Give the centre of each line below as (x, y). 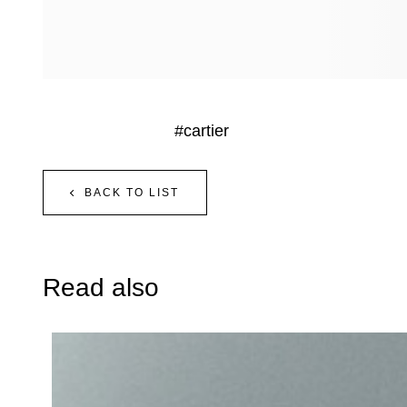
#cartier (202, 131)
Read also (101, 288)
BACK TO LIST (132, 193)
